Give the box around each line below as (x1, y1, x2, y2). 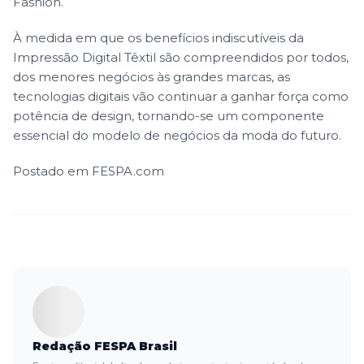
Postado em (13, 162, 92, 179)
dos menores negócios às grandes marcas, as (13, 68, 290, 84)
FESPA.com (92, 162, 167, 179)
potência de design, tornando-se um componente (13, 107, 324, 123)
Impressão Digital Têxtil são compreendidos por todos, (13, 49, 349, 65)
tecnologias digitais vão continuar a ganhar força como (13, 88, 349, 104)
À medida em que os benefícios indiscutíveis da (13, 29, 304, 45)
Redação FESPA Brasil (32, 338, 177, 353)
